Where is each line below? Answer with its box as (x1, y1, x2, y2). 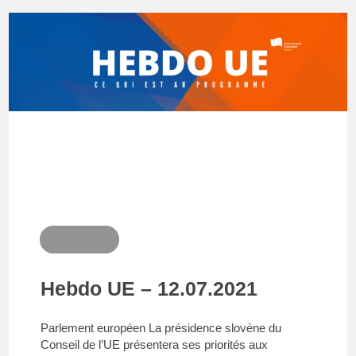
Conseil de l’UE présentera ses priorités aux (41, 338, 269, 351)
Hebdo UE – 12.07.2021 (41, 277, 258, 300)
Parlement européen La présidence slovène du (41, 321, 282, 335)
